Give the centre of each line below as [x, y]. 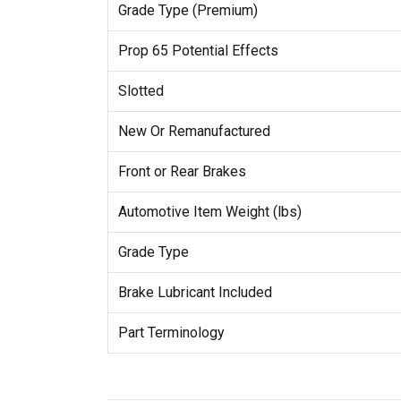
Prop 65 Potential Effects [198, 51]
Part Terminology [171, 333]
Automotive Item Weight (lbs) [209, 212]
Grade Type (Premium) [188, 11]
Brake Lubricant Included [195, 293]
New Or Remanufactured [194, 132]
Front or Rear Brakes [182, 172]
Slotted [141, 91]
